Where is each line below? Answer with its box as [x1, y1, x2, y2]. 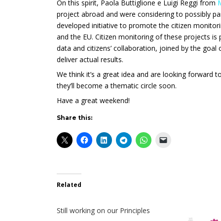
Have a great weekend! [57, 96, 130, 106]
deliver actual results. [57, 55, 124, 65]
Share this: [57, 114, 93, 122]
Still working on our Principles [57, 206, 150, 216]
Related [57, 181, 82, 189]
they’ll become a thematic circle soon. [57, 81, 177, 91]
